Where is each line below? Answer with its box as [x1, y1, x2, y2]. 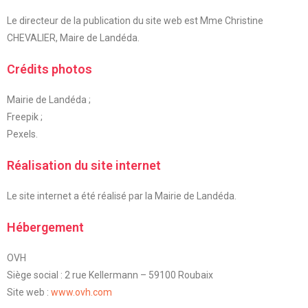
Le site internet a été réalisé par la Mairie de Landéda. [7, 190, 236, 201]
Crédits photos [7, 62, 92, 76]
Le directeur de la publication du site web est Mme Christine [7, 15, 263, 26]
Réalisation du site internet [7, 158, 161, 173]
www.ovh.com [51, 287, 112, 298]
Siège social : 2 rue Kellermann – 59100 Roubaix [7, 269, 213, 280]
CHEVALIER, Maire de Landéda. [7, 32, 140, 43]
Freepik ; [7, 111, 43, 122]
